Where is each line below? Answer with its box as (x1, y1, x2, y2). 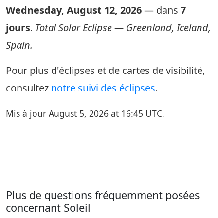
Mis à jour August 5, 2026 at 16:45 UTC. (6, 108, 164, 119)
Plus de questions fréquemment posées (6, 188, 200, 202)
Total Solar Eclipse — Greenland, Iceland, (35, 21, 211, 34)
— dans (142, 3, 181, 17)
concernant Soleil (6, 200, 91, 215)
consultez (6, 81, 51, 94)
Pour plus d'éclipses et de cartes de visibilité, (6, 64, 205, 77)
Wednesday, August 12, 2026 (6, 3, 142, 17)
